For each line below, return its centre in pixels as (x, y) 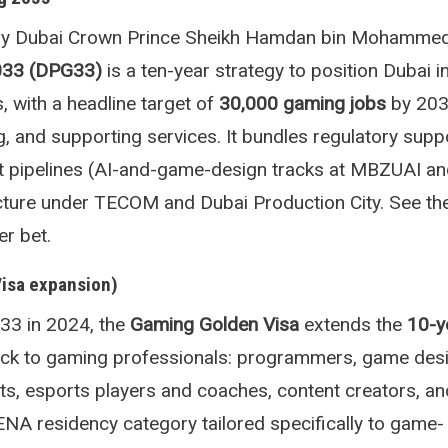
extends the (353, 324)
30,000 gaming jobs (302, 103)
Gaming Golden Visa (214, 324)
